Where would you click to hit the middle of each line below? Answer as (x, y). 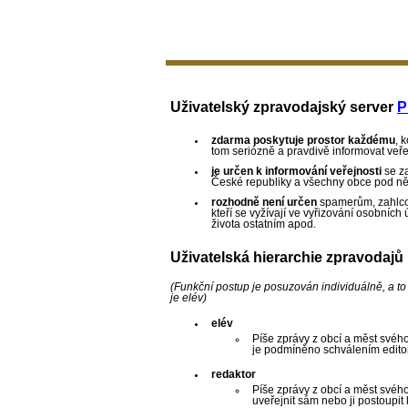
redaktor (234, 375)
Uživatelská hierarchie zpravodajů (287, 257)
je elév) (189, 297)
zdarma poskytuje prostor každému (303, 141)
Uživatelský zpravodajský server (284, 107)
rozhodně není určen (264, 203)
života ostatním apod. (264, 224)
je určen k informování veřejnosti (296, 172)
